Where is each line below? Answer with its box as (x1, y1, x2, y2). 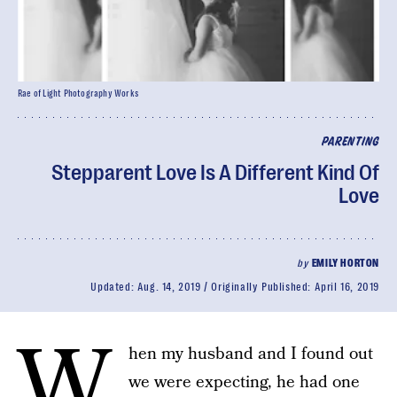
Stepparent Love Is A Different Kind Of (51, 160, 379, 185)
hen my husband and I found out (128, 342, 373, 366)
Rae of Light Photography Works (18, 89, 138, 98)
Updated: (90, 281, 137, 293)
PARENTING (321, 136, 379, 148)
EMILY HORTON (311, 257, 379, 269)
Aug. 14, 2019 (136, 281, 201, 293)
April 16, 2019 (314, 281, 379, 293)
